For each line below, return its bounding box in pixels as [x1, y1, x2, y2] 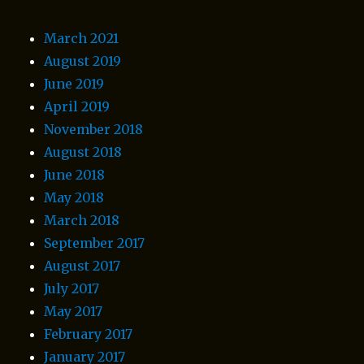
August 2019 [44, 52, 122, 69]
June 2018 [44, 166, 106, 183]
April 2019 [44, 97, 110, 115]
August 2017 [44, 257, 121, 274]
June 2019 [44, 75, 105, 92]
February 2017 [44, 325, 133, 342]
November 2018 [44, 120, 144, 137]
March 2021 [44, 29, 119, 46]
